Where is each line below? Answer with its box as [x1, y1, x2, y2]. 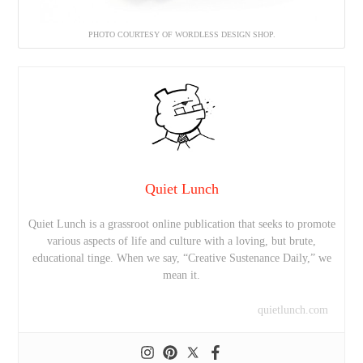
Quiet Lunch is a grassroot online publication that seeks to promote [28, 218, 335, 231]
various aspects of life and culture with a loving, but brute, [47, 235, 316, 248]
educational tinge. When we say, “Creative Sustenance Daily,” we [32, 252, 331, 265]
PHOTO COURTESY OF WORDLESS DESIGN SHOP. [88, 30, 275, 40]
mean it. [163, 269, 200, 282]
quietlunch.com [257, 304, 328, 317]
